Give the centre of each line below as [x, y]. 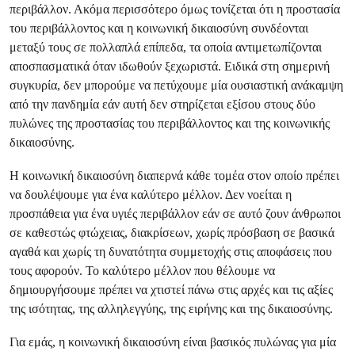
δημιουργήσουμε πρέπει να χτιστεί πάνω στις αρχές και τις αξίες [171, 290]
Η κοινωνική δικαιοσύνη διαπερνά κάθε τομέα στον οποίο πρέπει [174, 176]
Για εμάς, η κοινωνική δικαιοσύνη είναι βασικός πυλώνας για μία [173, 342]
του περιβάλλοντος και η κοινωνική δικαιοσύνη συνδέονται [159, 28]
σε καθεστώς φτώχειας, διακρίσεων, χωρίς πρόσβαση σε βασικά [172, 233]
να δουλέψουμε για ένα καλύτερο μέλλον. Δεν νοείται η [151, 195]
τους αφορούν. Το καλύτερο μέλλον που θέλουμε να [142, 271]
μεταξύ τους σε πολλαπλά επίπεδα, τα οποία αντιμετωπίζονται [166, 47]
